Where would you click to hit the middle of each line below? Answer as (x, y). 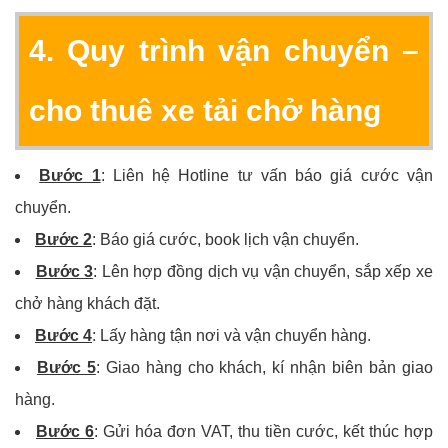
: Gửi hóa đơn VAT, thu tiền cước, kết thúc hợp (263, 432)
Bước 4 (63, 336)
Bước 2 (63, 240)
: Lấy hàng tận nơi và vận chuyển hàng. (231, 336)
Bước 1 (70, 176)
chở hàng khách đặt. (87, 304)
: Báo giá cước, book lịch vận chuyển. (225, 240)
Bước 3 (64, 272)
